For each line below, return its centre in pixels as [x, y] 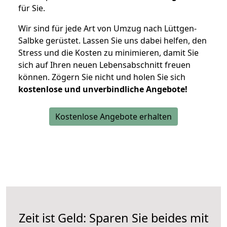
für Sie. [32, 8]
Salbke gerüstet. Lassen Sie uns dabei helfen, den [112, 41]
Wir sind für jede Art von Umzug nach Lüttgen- [107, 29]
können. [35, 77]
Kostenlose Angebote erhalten [113, 117]
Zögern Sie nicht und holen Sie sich [119, 77]
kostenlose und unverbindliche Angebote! [103, 89]
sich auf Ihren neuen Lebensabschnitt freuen [104, 65]
